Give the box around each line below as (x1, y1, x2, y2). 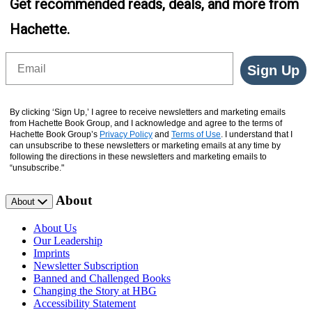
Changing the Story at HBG (33, 284, 157, 297)
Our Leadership (33, 234, 102, 247)
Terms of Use (171, 130, 221, 140)
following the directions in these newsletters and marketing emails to (10, 152, 267, 162)
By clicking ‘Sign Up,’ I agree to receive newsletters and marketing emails (10, 107, 286, 118)
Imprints (33, 247, 70, 259)
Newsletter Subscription (33, 259, 139, 272)
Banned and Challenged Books (33, 272, 171, 284)
